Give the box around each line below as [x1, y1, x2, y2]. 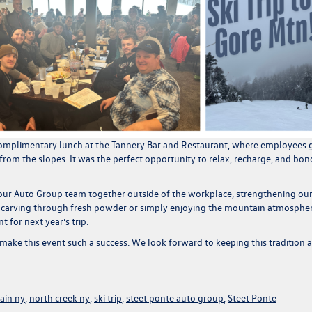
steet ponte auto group [126, 291, 224, 305]
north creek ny [29, 291, 90, 305]
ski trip [94, 291, 122, 305]
